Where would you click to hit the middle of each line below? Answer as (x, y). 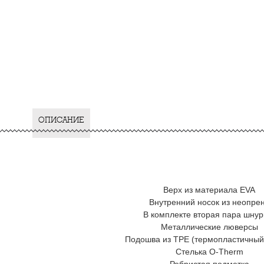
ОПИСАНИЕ (61, 120)
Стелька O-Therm (209, 252)
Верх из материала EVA (209, 190)
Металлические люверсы (209, 227)
